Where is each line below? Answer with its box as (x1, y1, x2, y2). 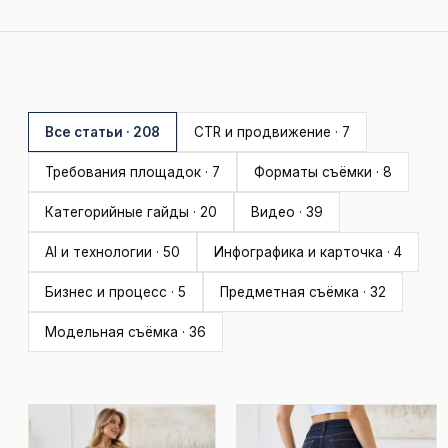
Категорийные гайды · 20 (45, 204, 217, 220)
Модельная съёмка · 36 (45, 324, 206, 340)
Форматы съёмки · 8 (254, 164, 392, 180)
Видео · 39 (251, 204, 323, 220)
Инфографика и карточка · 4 (214, 244, 402, 260)
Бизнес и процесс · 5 (45, 284, 186, 300)
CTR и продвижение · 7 (194, 124, 350, 140)
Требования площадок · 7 (45, 164, 220, 180)
